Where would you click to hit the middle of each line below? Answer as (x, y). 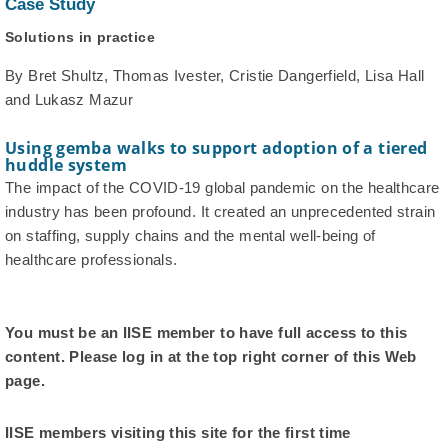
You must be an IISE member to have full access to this (206, 333)
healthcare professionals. (91, 260)
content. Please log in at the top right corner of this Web (211, 357)
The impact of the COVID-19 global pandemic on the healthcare (222, 188)
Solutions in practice (80, 37)
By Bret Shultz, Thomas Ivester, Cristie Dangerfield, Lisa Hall (215, 76)
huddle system (66, 165)
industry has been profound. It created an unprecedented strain (220, 212)
